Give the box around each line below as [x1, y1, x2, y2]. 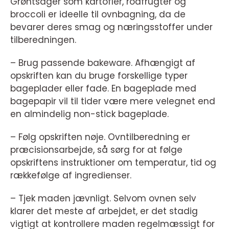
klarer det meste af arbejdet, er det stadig [10, 205, 198, 218]
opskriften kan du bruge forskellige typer [10, 70, 188, 82]
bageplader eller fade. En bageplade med [10, 82, 196, 95]
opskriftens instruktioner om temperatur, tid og [10, 156, 216, 169]
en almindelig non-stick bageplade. [10, 108, 169, 121]
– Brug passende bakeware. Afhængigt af [10, 57, 195, 70]
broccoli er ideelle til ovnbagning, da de [10, 8, 186, 21]
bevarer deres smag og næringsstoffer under [10, 21, 213, 34]
